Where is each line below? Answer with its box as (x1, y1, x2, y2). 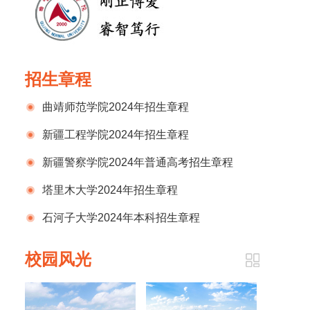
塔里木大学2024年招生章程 (42, 184, 178, 196)
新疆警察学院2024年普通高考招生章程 (42, 156, 233, 168)
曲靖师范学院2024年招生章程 (42, 101, 189, 113)
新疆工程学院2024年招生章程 (42, 129, 189, 140)
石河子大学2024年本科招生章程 (42, 212, 200, 224)
